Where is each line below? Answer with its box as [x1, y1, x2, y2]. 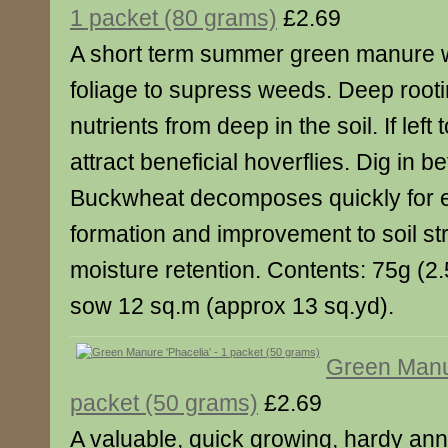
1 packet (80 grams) [70, 5, 277, 31]
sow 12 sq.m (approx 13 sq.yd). [70, 293, 394, 319]
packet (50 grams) [70, 390, 258, 416]
